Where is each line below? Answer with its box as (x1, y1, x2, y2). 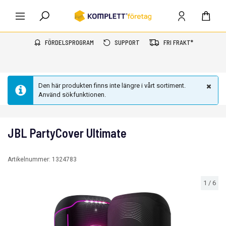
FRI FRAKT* (163, 38, 193, 46)
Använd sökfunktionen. (38, 91, 106, 98)
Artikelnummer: (8, 156, 52, 163)
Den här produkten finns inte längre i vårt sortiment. (38, 82, 186, 89)
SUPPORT (115, 38, 140, 46)
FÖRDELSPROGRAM (45, 38, 94, 46)
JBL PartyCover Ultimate (8, 126, 127, 140)
